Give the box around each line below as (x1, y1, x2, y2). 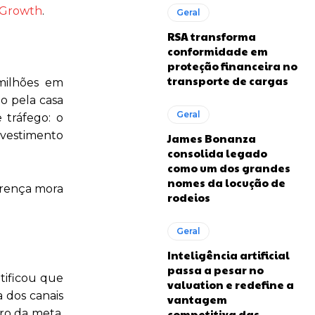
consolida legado (167, 146, 268, 160)
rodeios (167, 190, 211, 205)
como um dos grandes (167, 160, 291, 175)
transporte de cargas (167, 73, 289, 88)
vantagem (167, 292, 228, 307)
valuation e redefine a (167, 277, 295, 292)
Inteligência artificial (167, 247, 290, 262)
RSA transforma (167, 29, 257, 44)
